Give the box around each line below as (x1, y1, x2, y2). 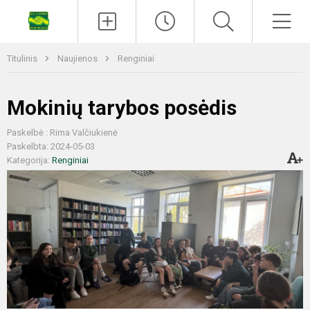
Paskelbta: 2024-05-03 (7, 141, 95, 152)
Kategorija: (7, 155, 52, 165)
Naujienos (57, 53, 100, 64)
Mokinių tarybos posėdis (7, 95, 237, 120)
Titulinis (7, 53, 39, 64)
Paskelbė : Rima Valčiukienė (7, 127, 118, 138)
